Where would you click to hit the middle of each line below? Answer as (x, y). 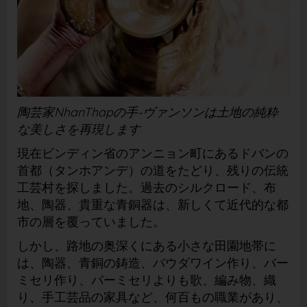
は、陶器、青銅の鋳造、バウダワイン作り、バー (153, 262)
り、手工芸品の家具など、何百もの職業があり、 (153, 297)
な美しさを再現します (79, 129)
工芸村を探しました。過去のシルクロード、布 (147, 187)
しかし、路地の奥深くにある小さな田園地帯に (147, 245)
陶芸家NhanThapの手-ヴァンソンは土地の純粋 (148, 112)
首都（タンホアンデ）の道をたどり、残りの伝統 (153, 170)
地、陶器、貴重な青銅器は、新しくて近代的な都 (153, 204)
